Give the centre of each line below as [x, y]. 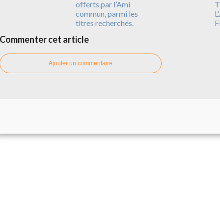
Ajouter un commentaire [81, 63]
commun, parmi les [107, 13]
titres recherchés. [104, 23]
